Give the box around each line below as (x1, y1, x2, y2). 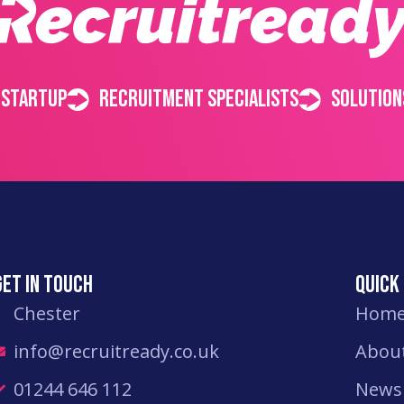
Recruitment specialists (99, 85, 299, 114)
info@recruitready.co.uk (13, 338, 219, 363)
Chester (13, 300, 80, 326)
